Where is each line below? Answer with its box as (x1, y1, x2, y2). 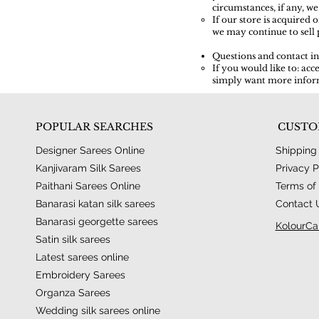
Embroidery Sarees (35, 269, 125, 281)
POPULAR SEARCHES (35, 120, 153, 134)
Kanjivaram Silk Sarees (35, 162, 141, 174)
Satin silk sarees (35, 234, 110, 246)
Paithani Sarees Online (35, 180, 140, 192)
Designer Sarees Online (35, 145, 145, 157)
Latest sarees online (35, 251, 129, 263)
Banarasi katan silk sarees (35, 198, 155, 210)
